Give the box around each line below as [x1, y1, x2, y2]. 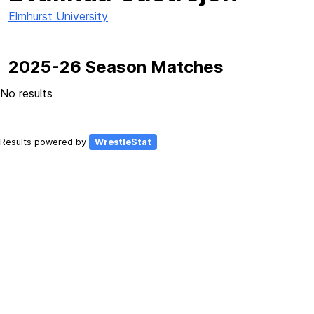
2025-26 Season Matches [8, 57, 224, 77]
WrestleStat [95, 137, 151, 147]
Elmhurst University [8, 9, 108, 23]
